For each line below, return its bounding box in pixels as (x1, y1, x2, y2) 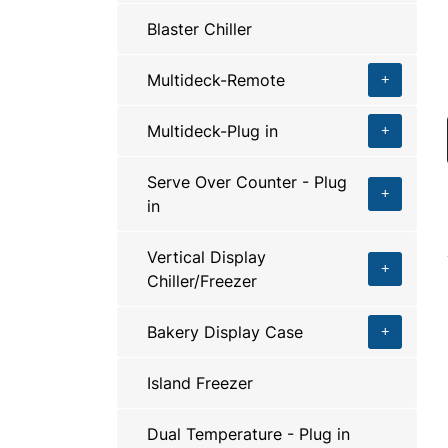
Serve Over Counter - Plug (147, 171, 347, 193)
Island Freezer (147, 372, 253, 394)
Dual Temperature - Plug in (147, 423, 350, 445)
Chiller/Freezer (147, 270, 257, 292)
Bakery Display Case (147, 321, 303, 343)
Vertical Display (147, 246, 266, 268)
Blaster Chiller (147, 18, 252, 40)
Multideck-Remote (147, 69, 285, 91)
